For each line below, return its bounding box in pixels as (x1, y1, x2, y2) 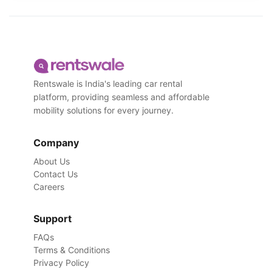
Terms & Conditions (33, 245, 110, 255)
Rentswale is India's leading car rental (33, 78, 182, 89)
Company (33, 137, 79, 149)
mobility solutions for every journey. (33, 105, 174, 115)
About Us (33, 156, 70, 166)
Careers (33, 182, 64, 192)
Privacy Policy (33, 257, 89, 268)
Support (33, 212, 72, 225)
